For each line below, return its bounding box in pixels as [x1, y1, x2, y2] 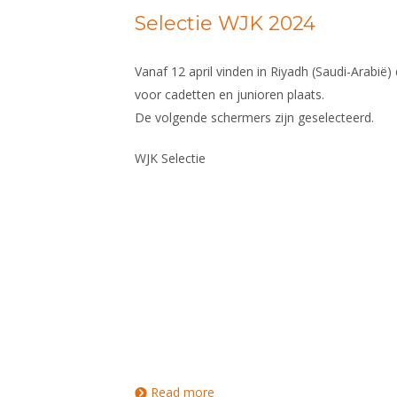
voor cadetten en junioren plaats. [135, 86, 324, 103]
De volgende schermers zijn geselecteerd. [135, 109, 374, 126]
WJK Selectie [135, 150, 206, 167]
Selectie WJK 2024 [135, 12, 315, 35]
